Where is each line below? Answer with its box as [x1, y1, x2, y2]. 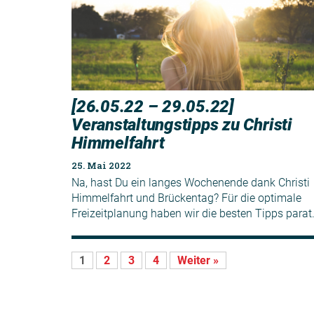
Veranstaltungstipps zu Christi [71, 114, 292, 135]
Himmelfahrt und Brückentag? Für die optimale [71, 191, 301, 205]
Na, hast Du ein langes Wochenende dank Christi [71, 175, 310, 189]
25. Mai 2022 [71, 158, 131, 172]
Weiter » [177, 253, 219, 267]
